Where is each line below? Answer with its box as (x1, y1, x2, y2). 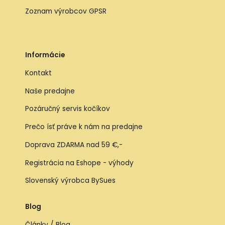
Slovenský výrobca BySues (25, 176, 116, 186)
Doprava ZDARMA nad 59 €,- (25, 140, 123, 150)
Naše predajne (25, 86, 75, 96)
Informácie (25, 50, 65, 60)
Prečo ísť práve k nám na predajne (25, 122, 143, 132)
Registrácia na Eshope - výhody (25, 158, 134, 168)
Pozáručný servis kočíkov (25, 104, 110, 114)
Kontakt (25, 68, 52, 78)
